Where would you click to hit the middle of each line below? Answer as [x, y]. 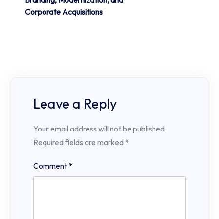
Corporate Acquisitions [64, 12]
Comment [51, 165]
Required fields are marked [79, 142]
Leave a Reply [75, 104]
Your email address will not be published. [100, 129]
